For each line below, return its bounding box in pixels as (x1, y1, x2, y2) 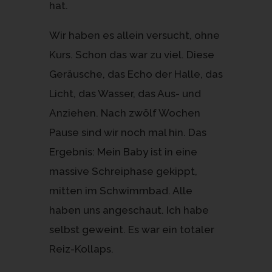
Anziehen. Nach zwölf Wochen (49, 106, 200, 119)
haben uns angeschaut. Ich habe (49, 203, 209, 216)
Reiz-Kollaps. (49, 242, 114, 255)
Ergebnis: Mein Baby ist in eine (49, 145, 197, 158)
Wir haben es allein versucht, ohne (49, 29, 220, 41)
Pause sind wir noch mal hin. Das (49, 126, 206, 138)
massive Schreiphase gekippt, (49, 165, 197, 177)
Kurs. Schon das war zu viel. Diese (49, 48, 214, 61)
